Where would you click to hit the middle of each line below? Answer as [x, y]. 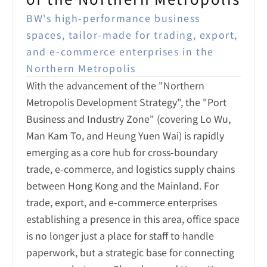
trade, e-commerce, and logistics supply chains [131, 169]
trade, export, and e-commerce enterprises [122, 202]
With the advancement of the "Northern [115, 85]
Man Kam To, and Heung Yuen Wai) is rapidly [125, 135]
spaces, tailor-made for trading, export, [132, 35]
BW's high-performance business [114, 18]
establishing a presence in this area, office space [133, 219]
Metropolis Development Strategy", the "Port [126, 102]
